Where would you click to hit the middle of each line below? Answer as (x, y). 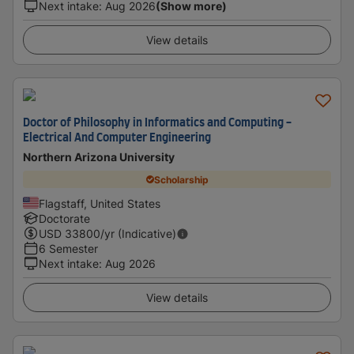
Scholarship (181, 179)
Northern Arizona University (99, 157)
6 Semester (68, 249)
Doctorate (64, 218)
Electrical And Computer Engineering (117, 138)
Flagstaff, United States (100, 203)
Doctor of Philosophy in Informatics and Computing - (157, 123)
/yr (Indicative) (138, 233)
